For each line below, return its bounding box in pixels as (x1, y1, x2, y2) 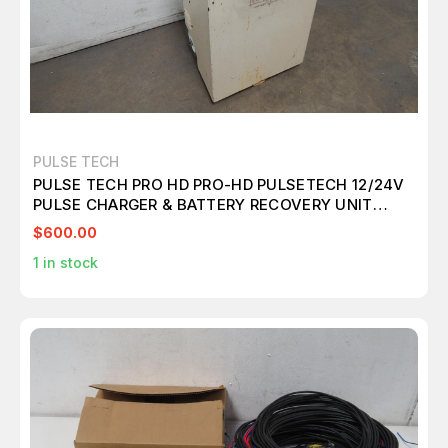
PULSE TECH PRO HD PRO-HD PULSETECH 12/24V (33, 175, 405, 195)
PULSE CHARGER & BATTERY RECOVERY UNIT (33, 195, 373, 215)
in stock (39, 254, 98, 272)
